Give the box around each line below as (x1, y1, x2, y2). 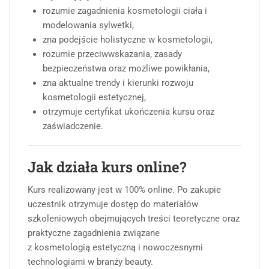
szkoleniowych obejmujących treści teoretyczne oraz (28, 213, 240, 225)
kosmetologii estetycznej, (43, 92, 146, 103)
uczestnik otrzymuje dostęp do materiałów (28, 199, 198, 210)
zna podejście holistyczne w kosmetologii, (43, 34, 213, 46)
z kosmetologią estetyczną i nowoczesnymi (28, 242, 203, 253)
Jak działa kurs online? (28, 157, 186, 177)
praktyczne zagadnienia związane (28, 228, 160, 239)
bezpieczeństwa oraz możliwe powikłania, (43, 63, 210, 74)
